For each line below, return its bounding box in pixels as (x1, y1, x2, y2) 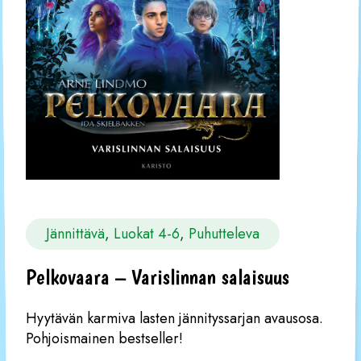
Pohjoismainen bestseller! (26, 328, 183, 350)
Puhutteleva (189, 223, 259, 245)
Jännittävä (46, 223, 105, 245)
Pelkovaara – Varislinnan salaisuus (26, 264, 289, 291)
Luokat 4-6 (114, 223, 180, 245)
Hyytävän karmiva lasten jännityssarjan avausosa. (26, 308, 323, 330)
